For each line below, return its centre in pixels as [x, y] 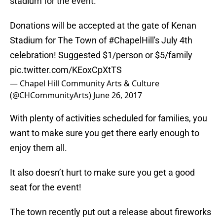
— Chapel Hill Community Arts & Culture [85, 84]
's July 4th [173, 40]
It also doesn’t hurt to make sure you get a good [102, 173]
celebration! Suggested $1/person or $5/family [101, 55]
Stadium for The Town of [59, 40]
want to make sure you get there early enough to [105, 133]
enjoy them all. [38, 148]
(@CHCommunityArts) [52, 95]
